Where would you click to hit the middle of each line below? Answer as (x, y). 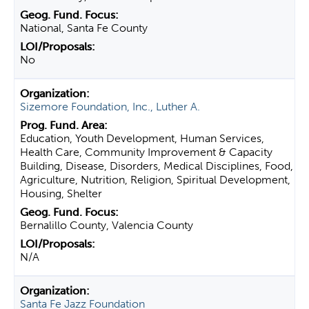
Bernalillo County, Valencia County (107, 225)
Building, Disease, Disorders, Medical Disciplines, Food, (157, 166)
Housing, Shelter (61, 193)
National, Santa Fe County (84, 28)
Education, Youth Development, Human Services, (142, 138)
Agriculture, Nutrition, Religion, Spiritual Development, (155, 180)
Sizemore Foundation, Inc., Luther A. (110, 107)
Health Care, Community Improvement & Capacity (146, 152)
